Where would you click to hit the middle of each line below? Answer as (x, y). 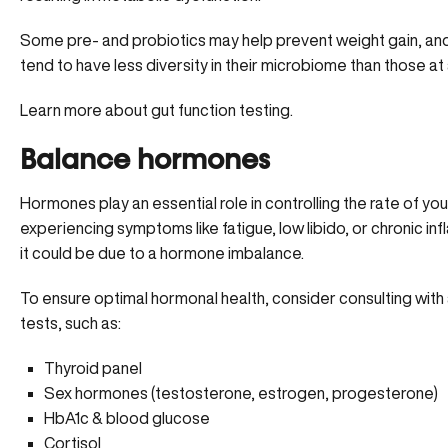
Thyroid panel (93, 368)
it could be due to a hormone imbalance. (162, 253)
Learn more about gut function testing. (156, 110)
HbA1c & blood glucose (127, 418)
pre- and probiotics (136, 40)
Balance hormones (145, 161)
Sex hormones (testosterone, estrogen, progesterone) (241, 393)
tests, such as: (70, 323)
